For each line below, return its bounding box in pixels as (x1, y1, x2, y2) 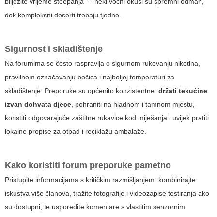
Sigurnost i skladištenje (5, 44, 103, 54)
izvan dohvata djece (5, 100, 71, 108)
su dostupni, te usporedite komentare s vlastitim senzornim (5, 203, 185, 211)
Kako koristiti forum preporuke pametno (5, 160, 171, 170)
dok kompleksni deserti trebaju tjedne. (5, 11, 121, 19)
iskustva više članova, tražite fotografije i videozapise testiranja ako (5, 189, 209, 198)
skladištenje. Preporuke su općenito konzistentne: (5, 87, 158, 95)
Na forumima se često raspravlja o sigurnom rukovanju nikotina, (5, 60, 200, 68)
